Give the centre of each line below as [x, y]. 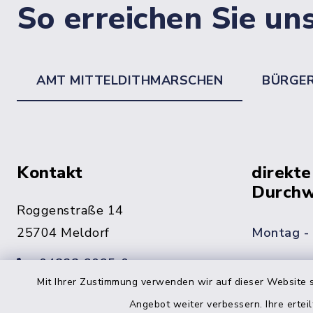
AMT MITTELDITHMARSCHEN [130, 80]
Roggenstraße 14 [70, 210]
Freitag [274, 283]
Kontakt [50, 173]
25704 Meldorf [63, 233]
